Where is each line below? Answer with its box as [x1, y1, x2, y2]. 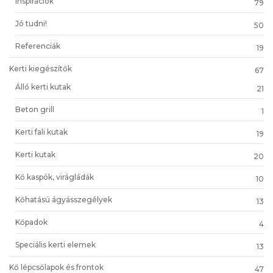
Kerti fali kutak [15, 127, 68, 136]
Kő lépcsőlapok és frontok [9, 262, 104, 272]
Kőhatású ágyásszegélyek [15, 194, 112, 204]
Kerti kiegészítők [9, 63, 72, 73]
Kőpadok [15, 217, 48, 227]
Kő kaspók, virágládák [15, 172, 94, 182]
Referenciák [15, 41, 60, 51]
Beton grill [15, 104, 54, 114]
